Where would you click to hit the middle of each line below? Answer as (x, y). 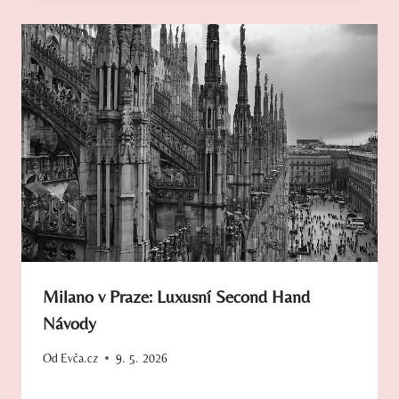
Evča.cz (80, 358)
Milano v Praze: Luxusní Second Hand (176, 297)
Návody (69, 323)
